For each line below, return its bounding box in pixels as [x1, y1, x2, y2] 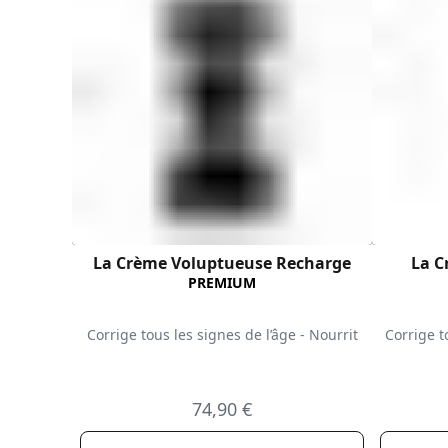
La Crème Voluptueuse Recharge [93, 252, 351, 275]
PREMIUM [188, 273, 256, 293]
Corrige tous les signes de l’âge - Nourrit [86, 325, 358, 345]
